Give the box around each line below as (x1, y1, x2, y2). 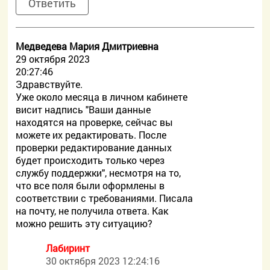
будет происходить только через (16, 154, 165, 166)
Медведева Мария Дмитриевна (16, 40, 159, 52)
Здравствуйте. (16, 78, 83, 90)
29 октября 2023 (16, 52, 90, 65)
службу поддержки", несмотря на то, (16, 166, 181, 179)
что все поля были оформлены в (16, 179, 165, 192)
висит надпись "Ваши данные (16, 103, 151, 116)
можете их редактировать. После (16, 128, 167, 141)
